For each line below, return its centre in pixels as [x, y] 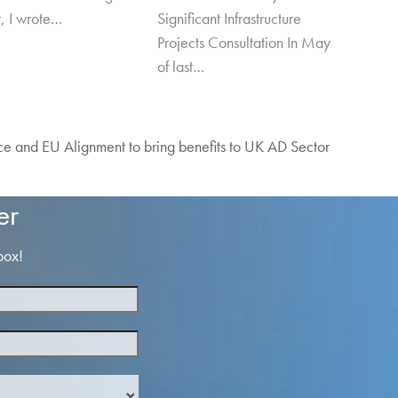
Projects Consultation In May [244, 42]
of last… [181, 66]
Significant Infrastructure [230, 18]
